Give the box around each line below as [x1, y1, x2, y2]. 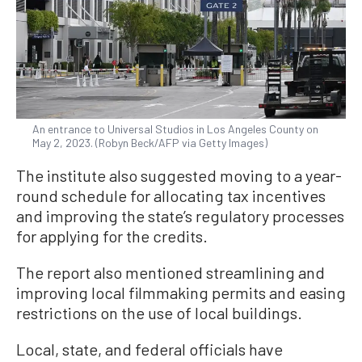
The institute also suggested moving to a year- [16, 165, 342, 185]
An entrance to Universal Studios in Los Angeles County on [32, 121, 318, 136]
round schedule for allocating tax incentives [16, 185, 326, 205]
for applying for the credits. [16, 225, 208, 246]
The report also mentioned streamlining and [16, 262, 325, 282]
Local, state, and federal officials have [16, 339, 283, 359]
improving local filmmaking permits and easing [16, 282, 346, 302]
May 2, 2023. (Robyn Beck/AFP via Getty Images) [32, 135, 267, 149]
